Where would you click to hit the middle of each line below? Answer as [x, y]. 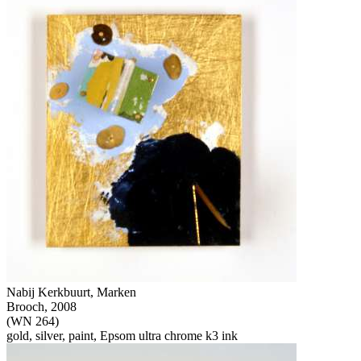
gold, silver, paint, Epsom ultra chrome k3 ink [122, 335]
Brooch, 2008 [41, 306]
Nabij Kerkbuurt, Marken [71, 292]
